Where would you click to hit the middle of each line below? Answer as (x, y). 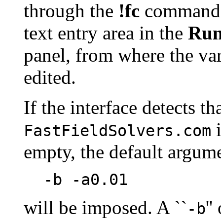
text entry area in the (106, 33)
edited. (50, 77)
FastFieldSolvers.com (117, 130)
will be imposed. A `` (105, 207)
